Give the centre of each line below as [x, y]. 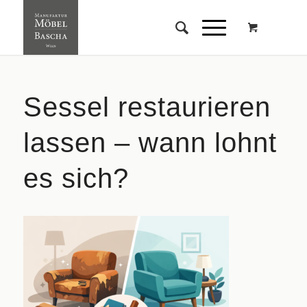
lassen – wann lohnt [150, 143]
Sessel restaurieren [147, 107]
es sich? [76, 178]
